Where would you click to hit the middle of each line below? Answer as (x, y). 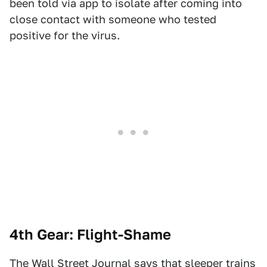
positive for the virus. (65, 35)
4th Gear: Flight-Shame (90, 235)
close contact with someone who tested (113, 19)
